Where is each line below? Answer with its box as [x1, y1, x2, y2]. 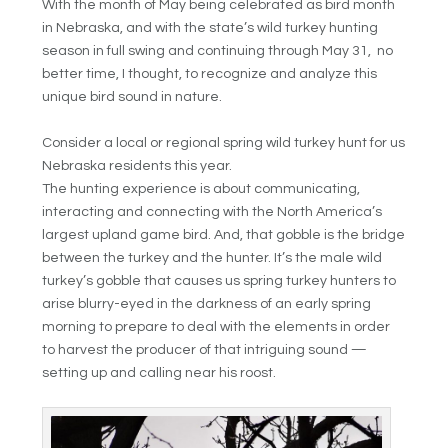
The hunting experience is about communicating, [42, 181, 361, 196]
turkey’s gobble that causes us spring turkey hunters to [42, 273, 397, 288]
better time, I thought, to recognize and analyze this [42, 67, 378, 82]
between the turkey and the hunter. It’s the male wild [42, 250, 383, 265]
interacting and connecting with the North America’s [42, 204, 383, 219]
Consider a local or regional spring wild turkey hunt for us [42, 135, 406, 150]
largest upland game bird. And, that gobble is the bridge [42, 227, 406, 242]
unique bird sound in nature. [42, 90, 223, 105]
